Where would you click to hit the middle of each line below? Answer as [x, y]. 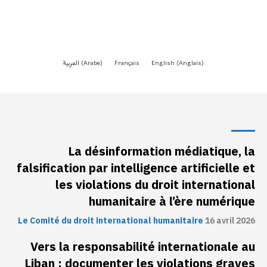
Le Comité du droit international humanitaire [111, 221]
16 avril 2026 [230, 221]
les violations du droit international [155, 184]
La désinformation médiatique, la [162, 151]
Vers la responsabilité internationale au [143, 246]
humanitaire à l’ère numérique [172, 201]
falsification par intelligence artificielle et [136, 168]
